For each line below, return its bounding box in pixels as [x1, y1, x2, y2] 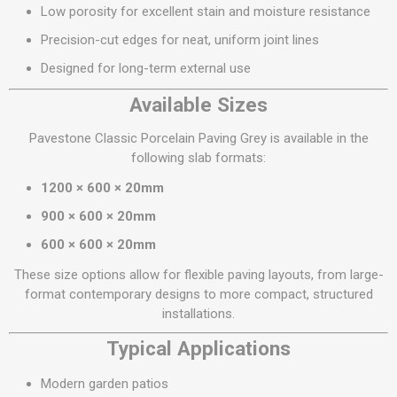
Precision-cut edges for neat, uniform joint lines [41, 31, 319, 48]
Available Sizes [129, 92, 268, 116]
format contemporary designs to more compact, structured [24, 285, 373, 302]
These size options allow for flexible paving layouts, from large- [13, 266, 384, 283]
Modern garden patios [41, 375, 168, 392]
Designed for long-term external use [41, 59, 251, 76]
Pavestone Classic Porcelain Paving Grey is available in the [28, 129, 369, 146]
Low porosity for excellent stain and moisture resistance [41, 3, 370, 19]
